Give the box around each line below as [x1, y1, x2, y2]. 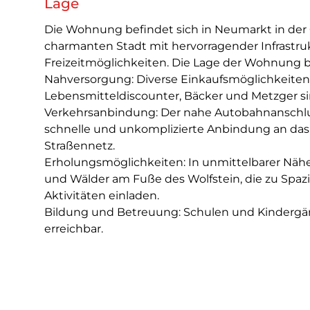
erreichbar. [44, 222, 103, 235]
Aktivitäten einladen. [44, 189, 159, 202]
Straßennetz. [44, 139, 115, 152]
